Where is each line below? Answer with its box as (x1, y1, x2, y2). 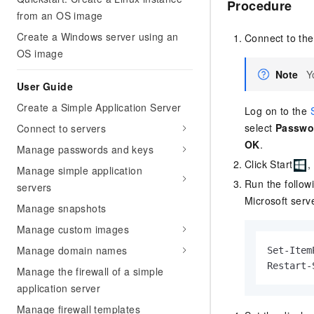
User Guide (17, 79, 73, 93)
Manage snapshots (17, 201, 107, 215)
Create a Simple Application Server (17, 100, 182, 114)
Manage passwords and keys (17, 142, 153, 156)
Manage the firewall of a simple (17, 264, 164, 278)
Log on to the (245, 104, 310, 118)
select (245, 121, 275, 135)
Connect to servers (17, 121, 107, 135)
